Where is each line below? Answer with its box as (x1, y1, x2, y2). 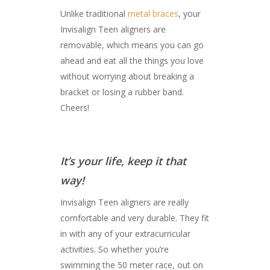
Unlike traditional (60, 8, 128, 20)
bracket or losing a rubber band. (60, 86, 184, 98)
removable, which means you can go (60, 39, 204, 51)
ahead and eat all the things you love (60, 55, 204, 67)
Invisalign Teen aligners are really (60, 196, 189, 209)
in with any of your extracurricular (60, 228, 190, 240)
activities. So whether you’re (60, 243, 169, 256)
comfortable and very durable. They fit (60, 212, 209, 224)
